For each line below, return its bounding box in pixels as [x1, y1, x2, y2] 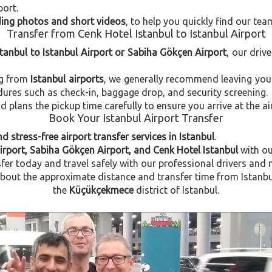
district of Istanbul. [134, 185, 219, 195]
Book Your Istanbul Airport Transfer [49, 112, 223, 124]
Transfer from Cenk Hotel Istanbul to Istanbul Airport [6, 27, 266, 39]
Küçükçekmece [69, 185, 134, 195]
